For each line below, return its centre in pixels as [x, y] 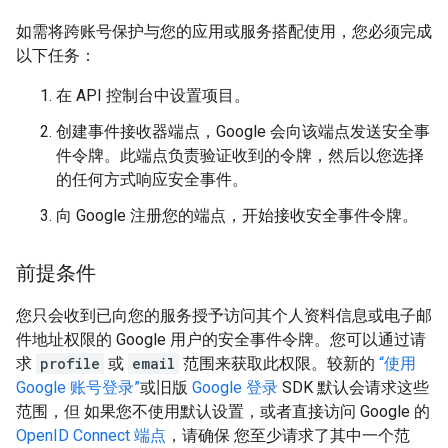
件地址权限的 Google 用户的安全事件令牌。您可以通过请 [221, 339]
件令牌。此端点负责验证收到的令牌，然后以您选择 [240, 155]
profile [70, 363]
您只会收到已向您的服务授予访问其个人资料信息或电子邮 [224, 315]
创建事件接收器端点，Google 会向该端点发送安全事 [243, 131]
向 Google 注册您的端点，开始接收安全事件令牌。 [237, 215]
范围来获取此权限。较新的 [279, 363]
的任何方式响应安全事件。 [152, 179]
